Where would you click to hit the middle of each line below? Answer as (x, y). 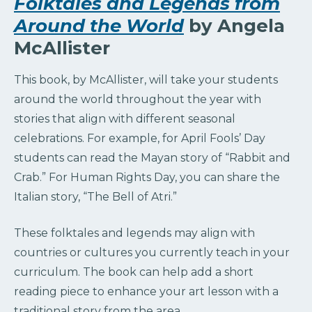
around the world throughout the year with (138, 99)
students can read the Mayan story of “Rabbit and (152, 157)
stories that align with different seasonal (125, 118)
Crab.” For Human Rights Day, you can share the (147, 177)
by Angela (237, 25)
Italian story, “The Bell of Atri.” (95, 196)
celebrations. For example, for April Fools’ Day (140, 138)
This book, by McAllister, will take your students (146, 79)
